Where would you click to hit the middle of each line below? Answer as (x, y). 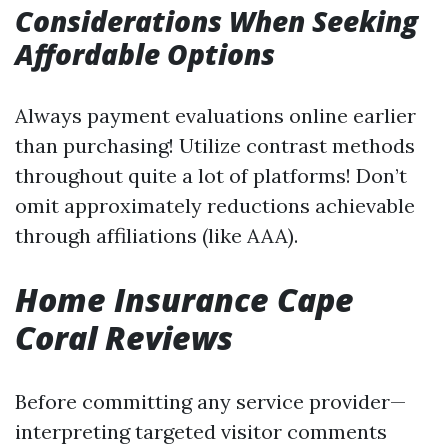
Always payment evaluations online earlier (215, 115)
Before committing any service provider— (210, 401)
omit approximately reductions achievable (215, 205)
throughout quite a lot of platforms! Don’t (211, 175)
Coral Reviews (124, 337)
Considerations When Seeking (216, 21)
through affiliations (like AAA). (156, 235)
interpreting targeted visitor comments (201, 431)
